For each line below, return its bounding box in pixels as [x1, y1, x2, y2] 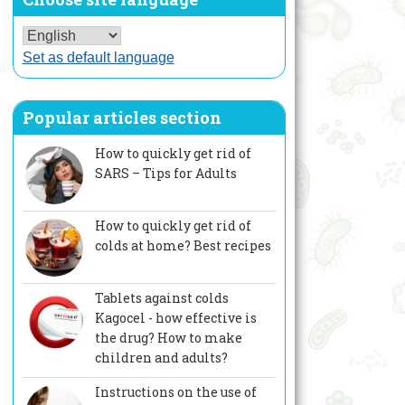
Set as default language [22, 50, 174, 66]
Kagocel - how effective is [94, 309, 257, 327]
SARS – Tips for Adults [94, 165, 237, 183]
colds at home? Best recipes [94, 237, 271, 255]
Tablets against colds [94, 289, 229, 307]
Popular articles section [22, 107, 221, 129]
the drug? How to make [94, 329, 242, 347]
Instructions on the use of [94, 383, 257, 401]
